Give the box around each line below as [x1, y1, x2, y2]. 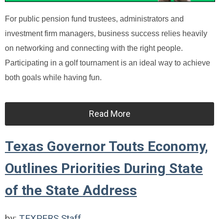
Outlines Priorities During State [5, 160, 203, 176]
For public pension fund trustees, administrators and [5, 14, 184, 23]
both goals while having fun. [5, 73, 102, 82]
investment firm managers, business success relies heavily [5, 29, 207, 38]
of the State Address [5, 182, 137, 198]
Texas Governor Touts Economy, [5, 138, 208, 154]
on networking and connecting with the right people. [5, 44, 183, 52]
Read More [88, 108, 131, 119]
